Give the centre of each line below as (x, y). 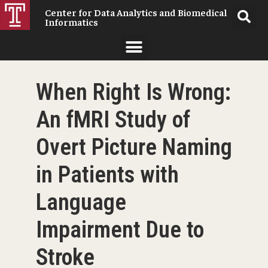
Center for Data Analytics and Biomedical (136, 12)
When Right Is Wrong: (133, 92)
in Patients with (107, 174)
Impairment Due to (120, 229)
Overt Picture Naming (134, 147)
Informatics (72, 22)
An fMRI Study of (113, 119)
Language (81, 202)
